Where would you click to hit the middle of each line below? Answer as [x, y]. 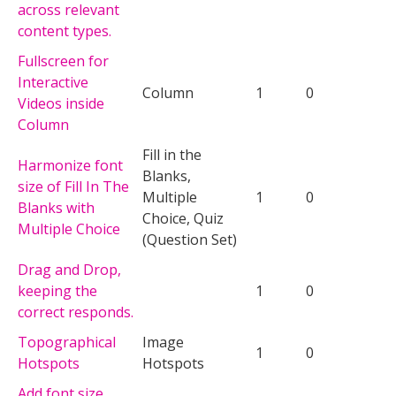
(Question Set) [190, 239]
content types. [65, 30]
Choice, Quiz [183, 218]
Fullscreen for [63, 61]
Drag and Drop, [69, 269]
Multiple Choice [69, 228]
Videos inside [61, 103]
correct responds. [76, 312]
